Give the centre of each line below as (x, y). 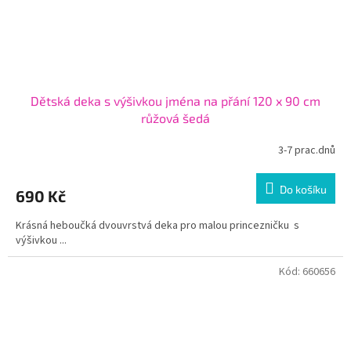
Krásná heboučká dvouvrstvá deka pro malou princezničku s (157, 226)
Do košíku (303, 190)
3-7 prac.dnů (307, 150)
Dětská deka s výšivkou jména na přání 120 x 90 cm (175, 101)
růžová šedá (175, 118)
